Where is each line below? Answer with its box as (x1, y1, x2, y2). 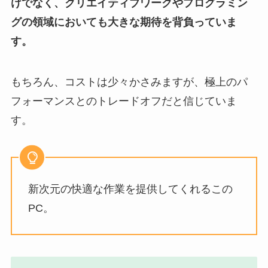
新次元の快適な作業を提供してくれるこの (28, 182, 233, 195)
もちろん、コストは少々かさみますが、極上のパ (10, 76, 248, 89)
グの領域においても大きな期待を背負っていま (10, 16, 237, 29)
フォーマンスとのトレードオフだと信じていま (10, 95, 237, 108)
